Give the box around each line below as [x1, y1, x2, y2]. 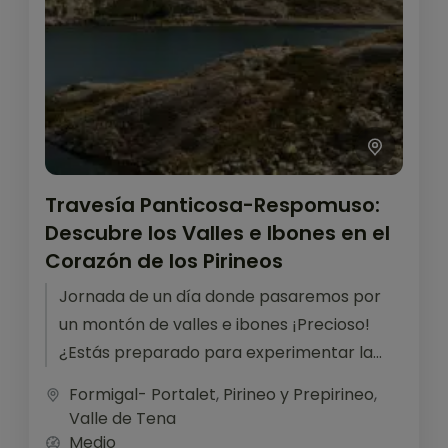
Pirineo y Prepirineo [223, 382, 374, 406]
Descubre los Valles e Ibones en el [45, 218, 390, 247]
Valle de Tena [69, 406, 176, 430]
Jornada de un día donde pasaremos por [59, 284, 381, 308]
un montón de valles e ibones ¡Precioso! [59, 312, 370, 336]
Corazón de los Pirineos [45, 246, 283, 275]
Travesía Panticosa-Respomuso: [45, 190, 380, 219]
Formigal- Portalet [69, 382, 216, 406]
